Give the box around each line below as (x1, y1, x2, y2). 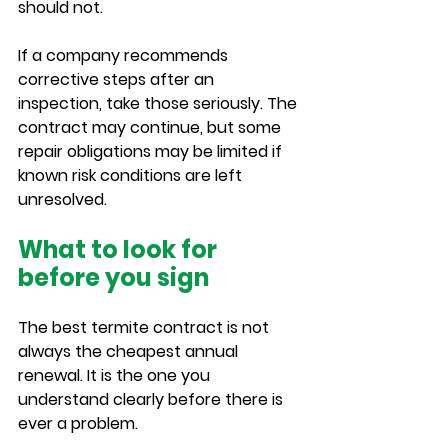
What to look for (18, 233, 222, 266)
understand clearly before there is (18, 388, 287, 411)
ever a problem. (18, 412, 138, 435)
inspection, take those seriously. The (18, 92, 301, 115)
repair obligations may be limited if (18, 140, 286, 163)
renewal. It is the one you (18, 364, 214, 387)
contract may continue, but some (18, 116, 285, 139)
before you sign (18, 261, 209, 294)
